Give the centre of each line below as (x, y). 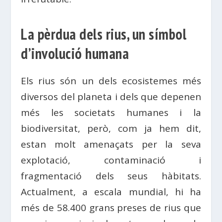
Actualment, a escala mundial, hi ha (111, 192)
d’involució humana (75, 53)
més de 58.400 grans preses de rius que (111, 207)
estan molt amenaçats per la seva (111, 144)
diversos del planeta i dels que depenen (111, 96)
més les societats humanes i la (111, 112)
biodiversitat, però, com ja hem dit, (111, 128)
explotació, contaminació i (111, 160)
